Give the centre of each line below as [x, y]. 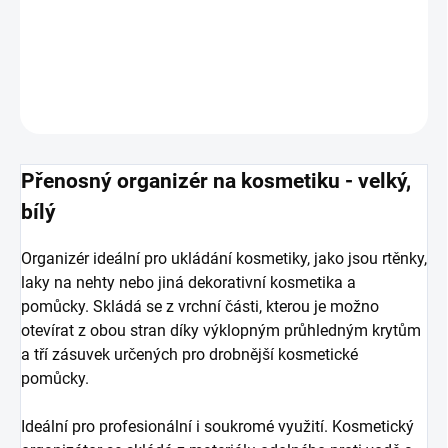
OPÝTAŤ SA [372, 108]
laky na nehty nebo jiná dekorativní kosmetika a [188, 282]
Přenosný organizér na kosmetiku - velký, [216, 180]
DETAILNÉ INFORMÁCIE [85, 58]
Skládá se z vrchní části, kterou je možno [236, 306]
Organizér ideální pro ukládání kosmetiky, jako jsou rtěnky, [224, 258]
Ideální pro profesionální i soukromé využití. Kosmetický [217, 426]
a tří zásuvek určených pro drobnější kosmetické [189, 354]
